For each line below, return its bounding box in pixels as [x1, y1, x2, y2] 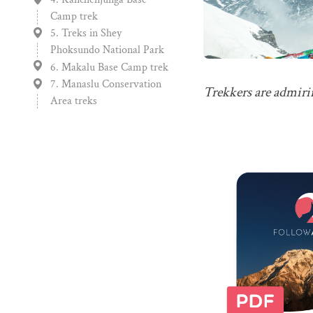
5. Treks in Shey [50, 26, 122, 41]
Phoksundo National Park [50, 43, 164, 57]
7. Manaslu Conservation [50, 77, 161, 92]
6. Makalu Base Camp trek [50, 60, 168, 75]
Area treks [50, 94, 97, 108]
